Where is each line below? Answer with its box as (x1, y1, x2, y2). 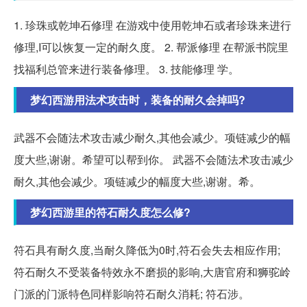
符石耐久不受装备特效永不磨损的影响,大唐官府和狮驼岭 (14, 263, 291, 280)
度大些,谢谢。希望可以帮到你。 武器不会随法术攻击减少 (14, 151, 293, 167)
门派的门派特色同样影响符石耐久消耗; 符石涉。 (14, 285, 249, 302)
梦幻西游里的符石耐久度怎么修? (30, 204, 191, 220)
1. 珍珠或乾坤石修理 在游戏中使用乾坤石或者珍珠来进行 (14, 16, 291, 33)
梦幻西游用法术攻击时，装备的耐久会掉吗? (30, 91, 245, 108)
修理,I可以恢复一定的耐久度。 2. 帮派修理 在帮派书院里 (14, 38, 288, 55)
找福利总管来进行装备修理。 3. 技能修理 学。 (14, 60, 239, 77)
